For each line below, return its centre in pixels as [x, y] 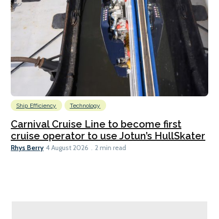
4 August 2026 [67, 148]
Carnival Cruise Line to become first [96, 124]
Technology [85, 105]
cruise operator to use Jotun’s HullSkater [108, 136]
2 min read [110, 148]
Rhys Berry [27, 147]
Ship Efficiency [36, 105]
